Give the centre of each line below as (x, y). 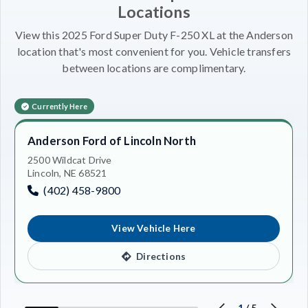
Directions (160, 256)
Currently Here (60, 106)
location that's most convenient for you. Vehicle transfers (154, 51)
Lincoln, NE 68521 (67, 173)
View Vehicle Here (154, 229)
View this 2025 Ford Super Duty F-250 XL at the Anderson (154, 34)
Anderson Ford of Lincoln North (112, 140)
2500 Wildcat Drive (70, 159)
